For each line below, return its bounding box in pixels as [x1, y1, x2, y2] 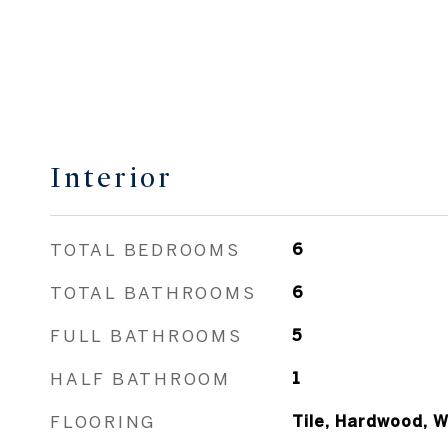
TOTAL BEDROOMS [50, 240, 241, 259]
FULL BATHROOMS [50, 326, 243, 345]
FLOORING [50, 412, 156, 431]
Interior [50, 161, 173, 195]
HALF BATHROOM [50, 369, 231, 388]
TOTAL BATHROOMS [50, 283, 257, 302]
